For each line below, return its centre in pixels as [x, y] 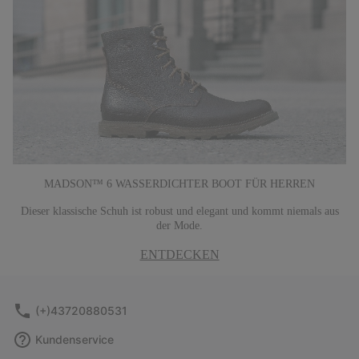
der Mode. [179, 226]
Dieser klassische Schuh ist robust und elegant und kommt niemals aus [179, 212]
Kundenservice [75, 340]
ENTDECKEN [179, 255]
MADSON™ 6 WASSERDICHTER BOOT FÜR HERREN [179, 184]
